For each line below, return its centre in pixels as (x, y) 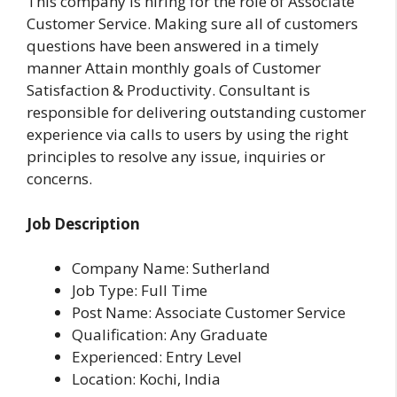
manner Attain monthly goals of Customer (174, 68)
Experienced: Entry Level (157, 357)
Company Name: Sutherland (171, 269)
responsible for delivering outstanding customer (196, 113)
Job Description (83, 223)
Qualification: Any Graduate (170, 335)
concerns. (59, 179)
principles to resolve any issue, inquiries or (176, 157)
